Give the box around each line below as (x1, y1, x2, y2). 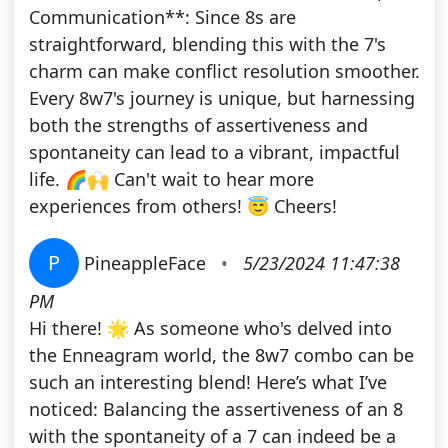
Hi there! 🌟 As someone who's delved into (28, 316, 392, 341)
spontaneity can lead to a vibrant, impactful (28, 140, 400, 165)
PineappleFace (83, 251, 211, 276)
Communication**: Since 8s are (28, 5, 296, 30)
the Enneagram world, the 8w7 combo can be (28, 343, 414, 368)
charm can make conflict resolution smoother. (28, 59, 420, 84)
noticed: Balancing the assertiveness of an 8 (28, 397, 403, 422)
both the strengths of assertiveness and (28, 113, 368, 138)
